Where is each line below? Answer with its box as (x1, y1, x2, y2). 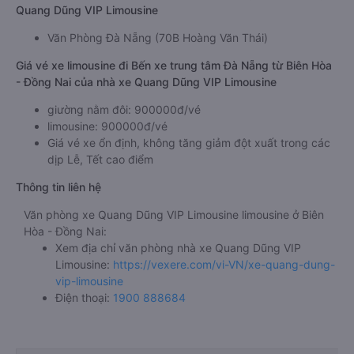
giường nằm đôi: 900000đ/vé (47, 103, 201, 116)
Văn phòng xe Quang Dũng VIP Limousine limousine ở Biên (24, 208, 324, 221)
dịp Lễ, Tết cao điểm (47, 153, 153, 166)
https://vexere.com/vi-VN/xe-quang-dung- (113, 258, 335, 271)
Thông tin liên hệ (16, 180, 101, 194)
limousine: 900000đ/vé (47, 119, 168, 133)
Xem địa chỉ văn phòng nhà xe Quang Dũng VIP (55, 241, 301, 254)
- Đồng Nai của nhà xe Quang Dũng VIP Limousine (16, 75, 277, 88)
